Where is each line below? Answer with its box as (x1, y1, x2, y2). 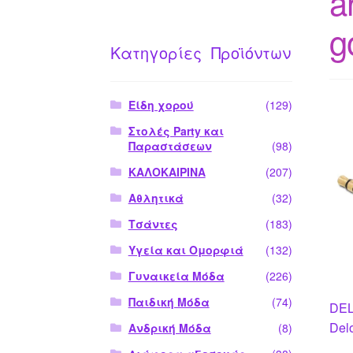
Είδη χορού (128, 96, 194, 113)
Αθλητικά (128, 189, 184, 206)
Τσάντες (128, 215, 178, 232)
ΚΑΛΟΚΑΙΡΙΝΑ (128, 163, 206, 180)
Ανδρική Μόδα (128, 319, 211, 336)
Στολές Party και (128, 122, 224, 139)
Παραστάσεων (128, 137, 212, 154)
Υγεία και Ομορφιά (128, 241, 243, 258)
